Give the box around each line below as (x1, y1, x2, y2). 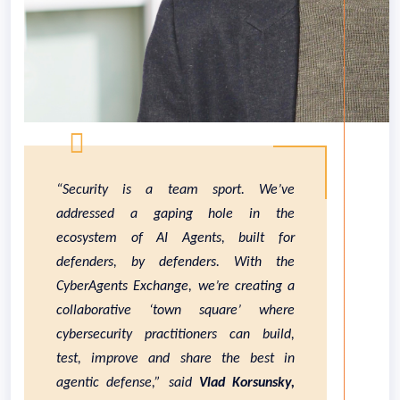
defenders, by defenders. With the (56, 255, 295, 270)
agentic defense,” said (56, 376, 199, 390)
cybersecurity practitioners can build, (56, 328, 295, 342)
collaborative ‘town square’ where (56, 304, 295, 318)
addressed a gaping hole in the (56, 207, 295, 221)
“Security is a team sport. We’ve (56, 183, 295, 197)
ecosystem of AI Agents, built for (56, 231, 295, 246)
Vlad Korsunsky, (198, 376, 295, 390)
